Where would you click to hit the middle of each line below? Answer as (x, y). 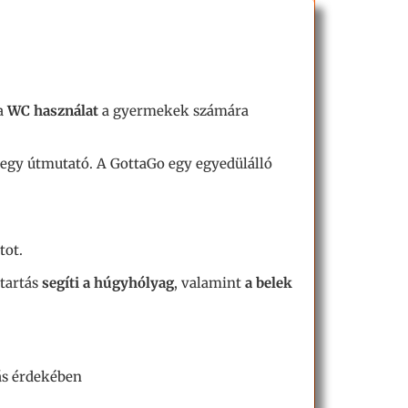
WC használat (53, 110)
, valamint (209, 283)
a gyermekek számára (173, 110)
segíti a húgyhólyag (106, 283)
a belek (269, 283)
